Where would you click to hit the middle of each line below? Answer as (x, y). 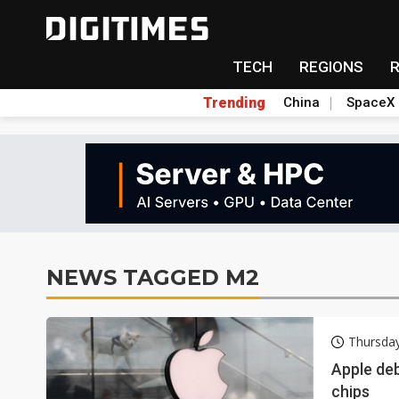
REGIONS (331, 67)
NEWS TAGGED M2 (153, 277)
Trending (234, 102)
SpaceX (370, 102)
